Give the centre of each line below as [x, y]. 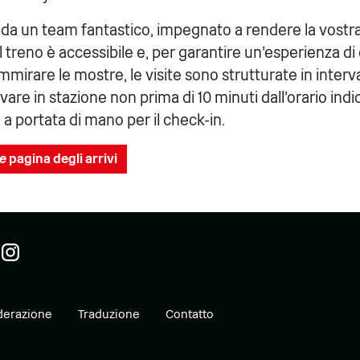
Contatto [190, 314]
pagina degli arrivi [62, 158]
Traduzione [109, 314]
